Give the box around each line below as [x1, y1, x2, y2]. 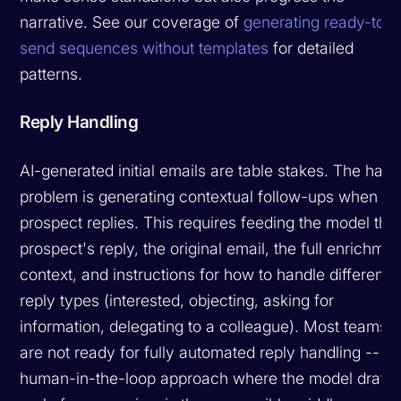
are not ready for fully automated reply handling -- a [20, 342, 394, 362]
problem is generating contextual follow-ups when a [20, 186, 392, 206]
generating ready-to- [243, 12, 393, 31]
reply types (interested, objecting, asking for [20, 290, 335, 310]
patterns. [20, 64, 83, 83]
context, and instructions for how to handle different [20, 264, 389, 284]
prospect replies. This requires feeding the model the [20, 212, 397, 232]
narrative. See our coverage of [20, 12, 244, 31]
